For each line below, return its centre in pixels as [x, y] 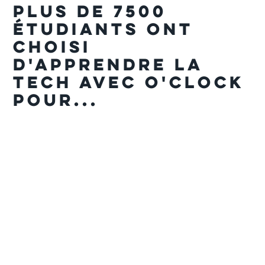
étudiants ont [103, 29]
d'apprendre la [108, 64]
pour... [56, 100]
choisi [52, 47]
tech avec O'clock [129, 82]
